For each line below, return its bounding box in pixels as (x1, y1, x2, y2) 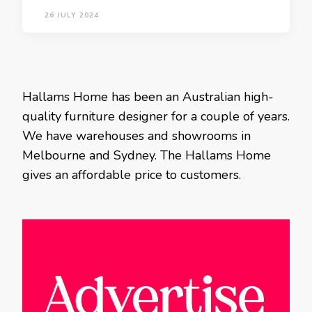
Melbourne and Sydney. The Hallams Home (22, 147, 271, 164)
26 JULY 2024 (45, 10, 99, 20)
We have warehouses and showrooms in (22, 127, 251, 144)
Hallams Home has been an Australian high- (22, 88, 274, 105)
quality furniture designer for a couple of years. (22, 108, 290, 125)
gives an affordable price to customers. (22, 166, 241, 183)
